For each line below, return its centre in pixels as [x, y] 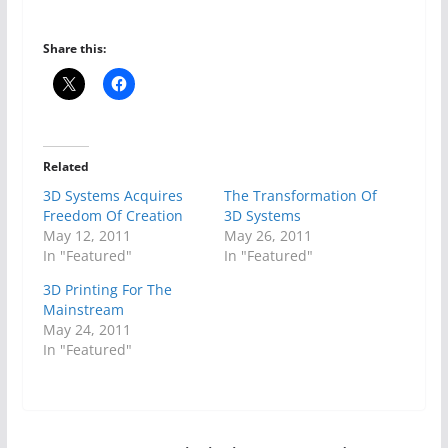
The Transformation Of [300, 196]
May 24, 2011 [86, 330]
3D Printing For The [107, 290]
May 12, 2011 [86, 236]
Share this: [74, 49]
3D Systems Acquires [112, 196]
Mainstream [83, 310]
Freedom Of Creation [112, 216]
